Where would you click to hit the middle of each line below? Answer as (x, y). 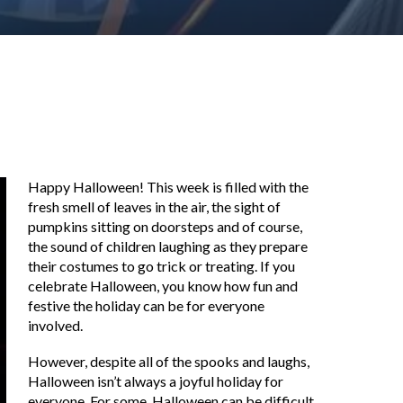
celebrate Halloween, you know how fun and (163, 286)
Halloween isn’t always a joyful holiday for (156, 381)
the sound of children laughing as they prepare (168, 246)
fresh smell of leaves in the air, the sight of (155, 207)
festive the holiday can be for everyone (147, 306)
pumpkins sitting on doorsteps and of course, (166, 227)
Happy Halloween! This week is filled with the (169, 187)
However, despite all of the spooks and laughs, (169, 362)
